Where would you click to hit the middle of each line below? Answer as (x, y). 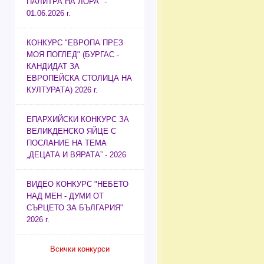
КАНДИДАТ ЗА (53, 67)
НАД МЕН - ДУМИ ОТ (65, 196)
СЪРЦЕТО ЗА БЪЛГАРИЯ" (75, 208)
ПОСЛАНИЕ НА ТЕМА (67, 143)
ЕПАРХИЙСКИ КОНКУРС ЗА (78, 120)
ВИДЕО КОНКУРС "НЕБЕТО (77, 184)
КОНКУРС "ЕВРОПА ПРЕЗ (75, 43)
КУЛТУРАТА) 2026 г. (62, 90)
